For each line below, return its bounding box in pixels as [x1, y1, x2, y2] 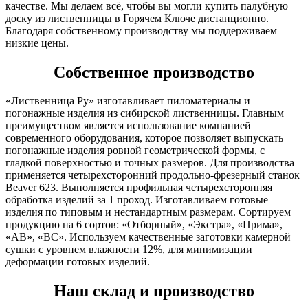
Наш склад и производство [54, 282, 254, 300]
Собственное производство [54, 63, 254, 81]
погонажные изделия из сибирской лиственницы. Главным [5, 107, 284, 120]
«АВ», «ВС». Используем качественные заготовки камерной [5, 231, 291, 243]
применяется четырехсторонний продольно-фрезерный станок [5, 169, 300, 181]
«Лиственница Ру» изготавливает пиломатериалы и [5, 95, 250, 107]
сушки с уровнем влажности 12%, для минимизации [5, 243, 252, 256]
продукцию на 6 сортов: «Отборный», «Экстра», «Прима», [5, 219, 283, 231]
